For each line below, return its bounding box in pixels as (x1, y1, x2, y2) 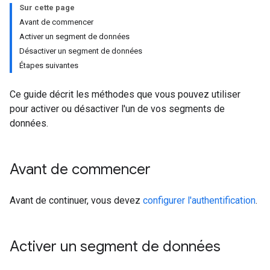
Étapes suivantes (19, 61, 78, 70)
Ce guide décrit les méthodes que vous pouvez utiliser (10, 89, 240, 100)
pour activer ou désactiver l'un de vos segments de (10, 103, 225, 115)
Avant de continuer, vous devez (10, 195, 143, 206)
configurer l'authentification (143, 195, 256, 206)
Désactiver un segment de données (19, 46, 142, 55)
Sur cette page (19, 3, 75, 12)
